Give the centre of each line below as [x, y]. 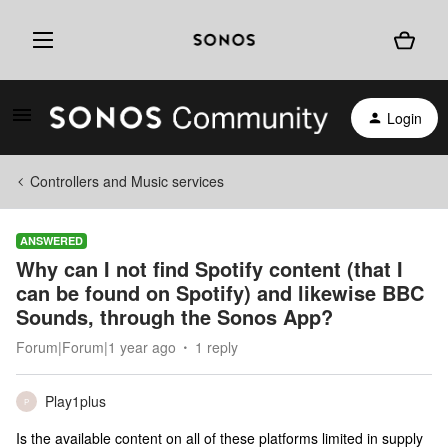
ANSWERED [51, 240]
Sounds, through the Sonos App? [174, 316]
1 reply [216, 347]
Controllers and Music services [127, 181]
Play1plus [75, 401]
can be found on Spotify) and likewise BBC [220, 292]
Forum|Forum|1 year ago [96, 347]
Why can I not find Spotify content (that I [209, 268]
